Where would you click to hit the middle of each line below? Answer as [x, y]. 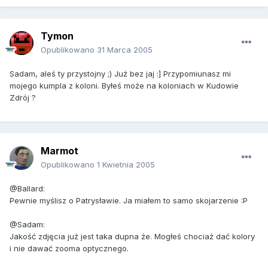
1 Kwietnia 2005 [126, 165]
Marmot [60, 151]
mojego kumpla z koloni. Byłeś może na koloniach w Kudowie [124, 86]
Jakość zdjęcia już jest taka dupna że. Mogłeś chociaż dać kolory [132, 237]
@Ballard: [27, 189]
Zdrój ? [23, 98]
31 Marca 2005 [125, 50]
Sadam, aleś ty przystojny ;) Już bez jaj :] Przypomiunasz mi [120, 74]
